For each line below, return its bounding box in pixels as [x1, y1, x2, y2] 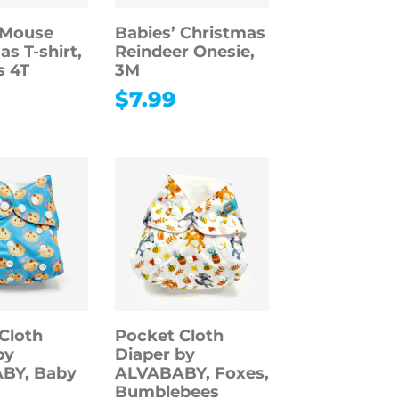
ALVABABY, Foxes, [114, 362, 269, 383]
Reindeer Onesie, [114, 41, 255, 61]
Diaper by [114, 344, 195, 364]
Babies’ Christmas [114, 22, 265, 43]
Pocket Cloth [114, 325, 224, 346]
